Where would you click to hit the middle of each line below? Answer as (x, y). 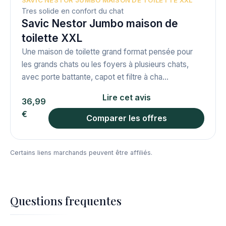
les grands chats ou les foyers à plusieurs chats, (105, 64)
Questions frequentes (66, 201)
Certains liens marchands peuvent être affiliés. (81, 153)
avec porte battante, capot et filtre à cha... (95, 77)
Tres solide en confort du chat (72, 11)
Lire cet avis (126, 97)
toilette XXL (52, 38)
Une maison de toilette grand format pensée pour (107, 51)
